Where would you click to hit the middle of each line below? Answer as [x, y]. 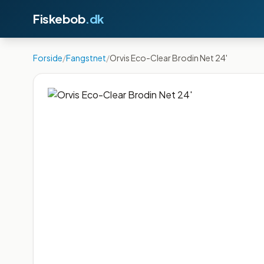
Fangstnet [86, 58]
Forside [48, 58]
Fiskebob [59, 19]
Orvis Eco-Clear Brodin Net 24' [169, 58]
